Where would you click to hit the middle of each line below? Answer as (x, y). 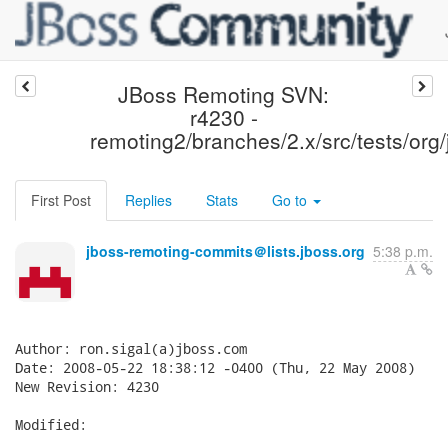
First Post (61, 200)
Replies (148, 200)
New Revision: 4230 (87, 386)
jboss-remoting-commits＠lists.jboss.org (225, 251)
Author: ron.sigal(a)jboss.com (131, 348)
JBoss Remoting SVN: (224, 94)
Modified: (51, 424)
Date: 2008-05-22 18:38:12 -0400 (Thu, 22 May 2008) (215, 367)
